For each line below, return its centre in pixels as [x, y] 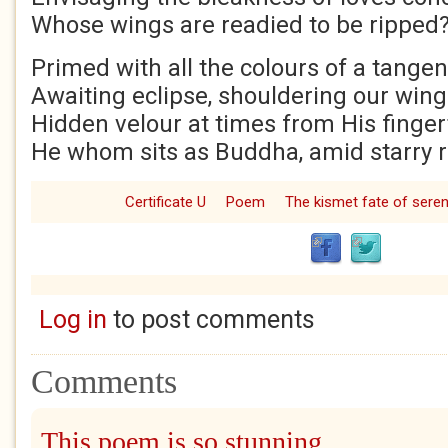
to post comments [210, 319]
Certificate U [165, 202]
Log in [72, 319]
